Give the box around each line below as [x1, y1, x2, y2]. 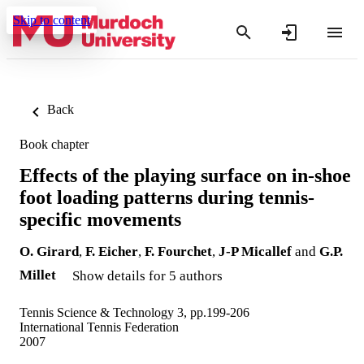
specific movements [19, 208, 181, 230]
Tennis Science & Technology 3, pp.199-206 [19, 305, 249, 319]
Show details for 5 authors [72, 267, 223, 284]
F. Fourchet [145, 243, 212, 259]
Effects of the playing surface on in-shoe [19, 164, 351, 186]
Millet [19, 266, 56, 283]
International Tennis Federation [19, 319, 179, 334]
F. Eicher [85, 243, 138, 259]
